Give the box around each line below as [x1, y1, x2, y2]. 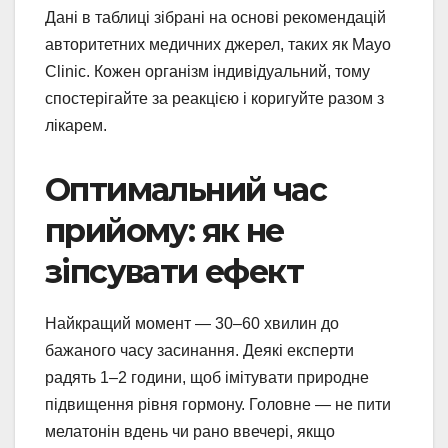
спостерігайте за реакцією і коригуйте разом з [45, 89, 384, 107]
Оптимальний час [45, 169, 326, 209]
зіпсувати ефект [45, 251, 303, 291]
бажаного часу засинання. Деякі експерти [45, 341, 354, 359]
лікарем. [45, 116, 107, 134]
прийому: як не [45, 210, 284, 250]
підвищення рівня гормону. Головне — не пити [45, 395, 391, 413]
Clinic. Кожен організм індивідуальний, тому [45, 62, 370, 80]
